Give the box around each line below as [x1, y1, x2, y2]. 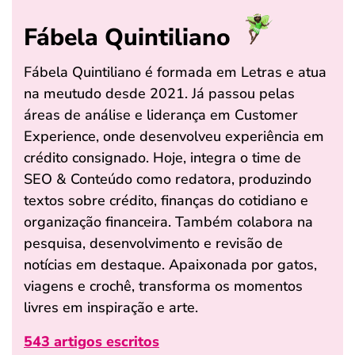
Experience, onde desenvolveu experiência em [24, 126, 324, 146]
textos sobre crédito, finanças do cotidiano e [24, 190, 308, 210]
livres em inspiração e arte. [24, 297, 198, 317]
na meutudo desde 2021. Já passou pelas [24, 83, 295, 103]
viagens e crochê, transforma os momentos [24, 276, 303, 296]
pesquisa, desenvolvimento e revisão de [24, 233, 283, 253]
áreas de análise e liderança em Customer [24, 105, 298, 124]
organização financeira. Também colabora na [24, 212, 313, 231]
